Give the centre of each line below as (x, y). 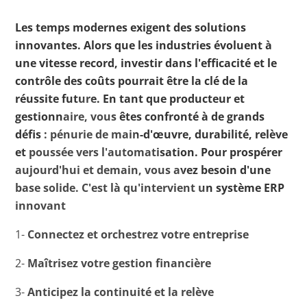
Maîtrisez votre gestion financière (120, 263)
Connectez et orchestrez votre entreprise (138, 235)
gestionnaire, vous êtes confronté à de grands (140, 117)
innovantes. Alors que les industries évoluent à (144, 46)
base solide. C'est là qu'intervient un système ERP (150, 188)
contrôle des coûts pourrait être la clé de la (132, 81)
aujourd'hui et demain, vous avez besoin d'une (143, 170)
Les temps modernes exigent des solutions (131, 28)
